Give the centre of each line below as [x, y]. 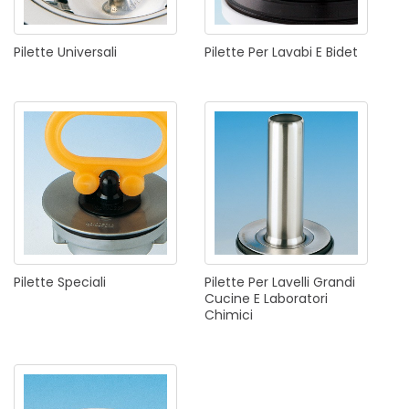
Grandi [334, 283]
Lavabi [292, 52]
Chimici [229, 315]
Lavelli [291, 283]
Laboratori [296, 299]
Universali [87, 52]
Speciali [82, 283]
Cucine [227, 299]
